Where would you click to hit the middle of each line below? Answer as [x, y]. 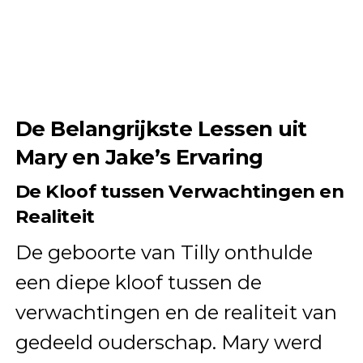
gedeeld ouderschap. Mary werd [169, 343]
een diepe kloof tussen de [138, 283]
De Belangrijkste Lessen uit [161, 129]
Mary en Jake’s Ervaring [139, 157]
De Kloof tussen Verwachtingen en [179, 192]
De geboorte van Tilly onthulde [164, 253]
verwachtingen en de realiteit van [176, 313]
